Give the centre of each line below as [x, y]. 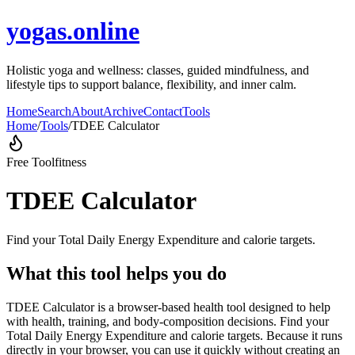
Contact [163, 111]
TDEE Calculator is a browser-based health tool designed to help [168, 307]
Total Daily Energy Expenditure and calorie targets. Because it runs [174, 335]
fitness [71, 162]
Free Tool [31, 162]
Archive [123, 111]
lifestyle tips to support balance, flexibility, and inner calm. [151, 84]
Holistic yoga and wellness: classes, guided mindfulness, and [158, 70]
